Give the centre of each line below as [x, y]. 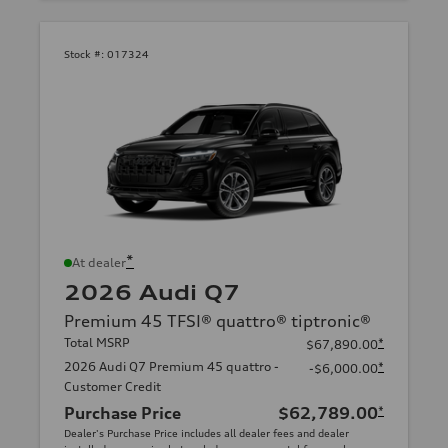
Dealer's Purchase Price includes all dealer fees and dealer [206, 432]
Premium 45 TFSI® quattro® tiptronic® [217, 320]
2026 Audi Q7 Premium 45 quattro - [171, 366]
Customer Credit [112, 386]
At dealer [99, 262]
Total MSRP [97, 342]
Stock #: [84, 53]
